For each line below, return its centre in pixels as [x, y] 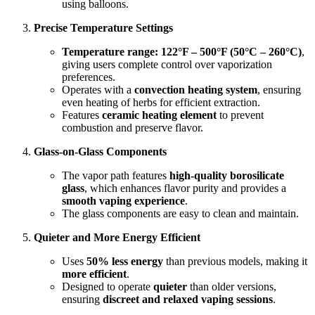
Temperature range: [110, 52]
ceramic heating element [159, 115]
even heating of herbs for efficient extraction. [161, 102]
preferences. [89, 77]
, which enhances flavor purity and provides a [185, 188]
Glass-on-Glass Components [100, 152]
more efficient [94, 274]
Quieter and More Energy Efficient [117, 237]
